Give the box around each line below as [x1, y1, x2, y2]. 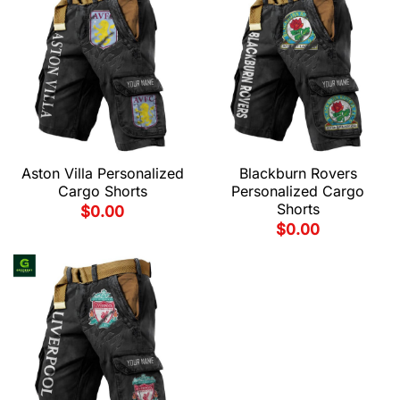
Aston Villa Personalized [21, 163, 184, 182]
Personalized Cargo [231, 181, 364, 200]
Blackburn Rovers [238, 163, 357, 182]
